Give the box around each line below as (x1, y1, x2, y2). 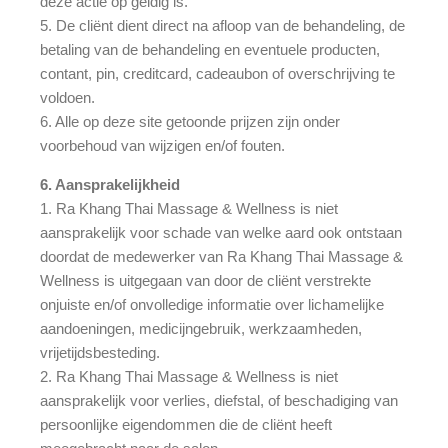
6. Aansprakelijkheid (40, 175, 180, 193)
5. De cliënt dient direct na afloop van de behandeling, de (40, 16, 405, 34)
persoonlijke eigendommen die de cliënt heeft (40, 415, 332, 433)
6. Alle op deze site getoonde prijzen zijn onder (40, 112, 340, 130)
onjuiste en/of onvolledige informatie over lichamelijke (40, 295, 384, 313)
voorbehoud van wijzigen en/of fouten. (40, 136, 285, 154)
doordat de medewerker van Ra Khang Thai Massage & (40, 247, 403, 265)
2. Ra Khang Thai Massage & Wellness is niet (40, 367, 338, 385)
